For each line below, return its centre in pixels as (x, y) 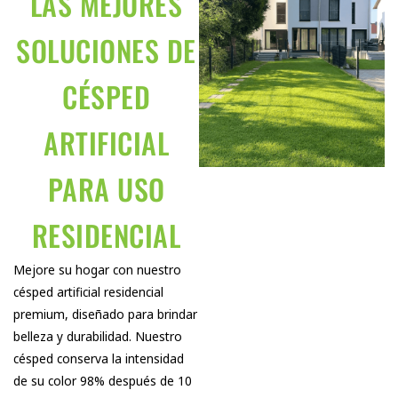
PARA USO (106, 189)
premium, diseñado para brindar (105, 314)
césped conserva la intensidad (99, 358)
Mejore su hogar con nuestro (97, 270)
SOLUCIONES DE (106, 50)
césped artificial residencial (88, 292)
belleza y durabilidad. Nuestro (98, 336)
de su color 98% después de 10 (103, 381)
